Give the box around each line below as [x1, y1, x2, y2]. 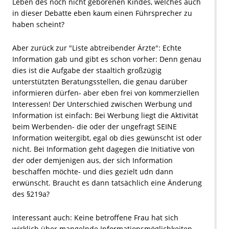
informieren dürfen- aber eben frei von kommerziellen [12, 88, 199, 98]
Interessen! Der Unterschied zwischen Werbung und [12, 99, 192, 109]
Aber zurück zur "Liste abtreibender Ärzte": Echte [12, 43, 181, 53]
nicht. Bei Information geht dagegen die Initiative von [12, 144, 195, 154]
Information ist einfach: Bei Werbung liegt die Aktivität [12, 110, 198, 121]
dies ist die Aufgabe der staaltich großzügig [12, 65, 162, 76]
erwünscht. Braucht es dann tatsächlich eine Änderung [12, 178, 202, 188]
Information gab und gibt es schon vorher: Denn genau [12, 54, 201, 64]
